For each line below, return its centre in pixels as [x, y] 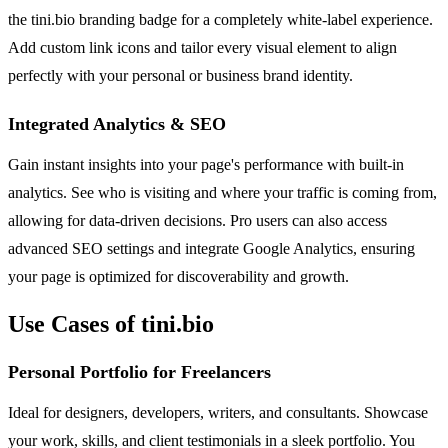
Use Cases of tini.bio [111, 323]
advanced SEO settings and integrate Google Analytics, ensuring [211, 248]
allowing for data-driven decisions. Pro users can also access [197, 220]
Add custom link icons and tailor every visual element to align [202, 47]
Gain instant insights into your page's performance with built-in [206, 164]
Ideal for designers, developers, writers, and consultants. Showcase [218, 412]
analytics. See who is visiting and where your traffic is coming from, [222, 192]
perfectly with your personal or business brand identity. [180, 75]
